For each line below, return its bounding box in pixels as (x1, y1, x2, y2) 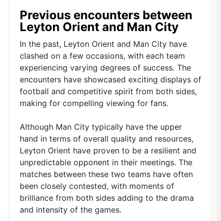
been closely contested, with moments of (20, 181, 174, 191)
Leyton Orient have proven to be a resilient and (20, 145, 196, 155)
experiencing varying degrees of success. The (20, 62, 191, 73)
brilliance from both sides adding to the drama (20, 192, 194, 203)
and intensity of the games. (20, 204, 121, 215)
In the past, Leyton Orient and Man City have (20, 38, 187, 49)
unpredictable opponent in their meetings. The (20, 157, 192, 167)
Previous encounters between (20, 7, 192, 22)
